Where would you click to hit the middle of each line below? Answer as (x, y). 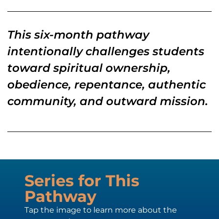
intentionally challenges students (106, 52)
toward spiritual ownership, (89, 68)
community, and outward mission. (108, 101)
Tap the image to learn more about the (101, 210)
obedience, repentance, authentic (107, 85)
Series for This (82, 180)
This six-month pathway (78, 35)
